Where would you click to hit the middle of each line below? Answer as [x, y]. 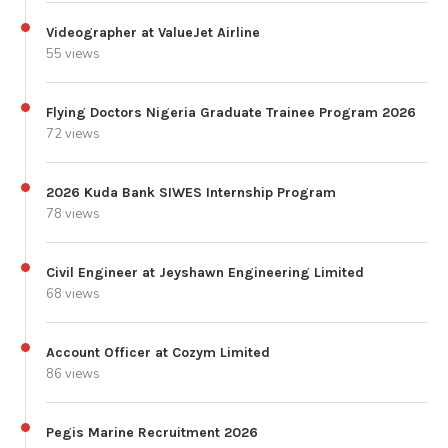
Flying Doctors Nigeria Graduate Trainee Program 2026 [231, 112]
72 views [73, 133]
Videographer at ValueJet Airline [153, 32]
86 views [73, 373]
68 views [73, 293]
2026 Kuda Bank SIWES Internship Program [191, 192]
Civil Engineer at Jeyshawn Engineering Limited [205, 272]
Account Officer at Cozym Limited [158, 352]
